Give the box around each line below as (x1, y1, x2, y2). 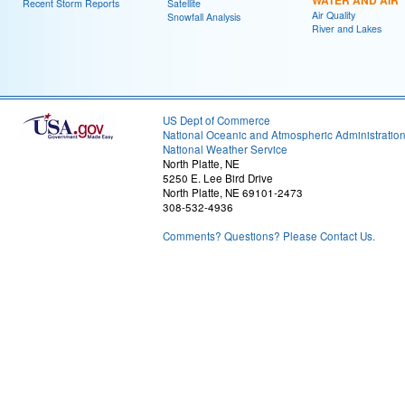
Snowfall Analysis (167, 10, 240, 24)
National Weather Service (163, 142, 287, 156)
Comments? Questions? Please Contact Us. (163, 229, 375, 243)
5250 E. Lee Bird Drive (163, 171, 273, 185)
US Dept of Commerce (163, 113, 270, 127)
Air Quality (312, 8, 355, 22)
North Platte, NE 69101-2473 (163, 185, 303, 200)
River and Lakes (312, 22, 381, 35)
